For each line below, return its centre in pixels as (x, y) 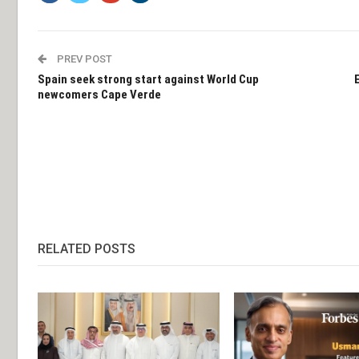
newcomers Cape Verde (99, 95)
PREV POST (83, 59)
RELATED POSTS (87, 249)
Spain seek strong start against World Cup (148, 80)
